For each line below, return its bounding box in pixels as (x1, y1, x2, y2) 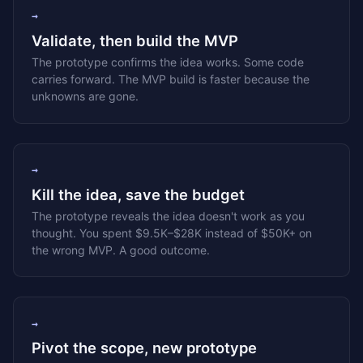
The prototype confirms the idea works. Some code (32, 55, 305, 70)
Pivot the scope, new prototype (32, 339, 258, 357)
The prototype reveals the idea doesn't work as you (32, 209, 305, 224)
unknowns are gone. (32, 89, 139, 104)
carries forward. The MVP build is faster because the (32, 72, 310, 87)
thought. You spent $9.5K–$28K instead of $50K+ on (32, 226, 313, 241)
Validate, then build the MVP (32, 31, 239, 49)
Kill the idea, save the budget (32, 185, 246, 203)
